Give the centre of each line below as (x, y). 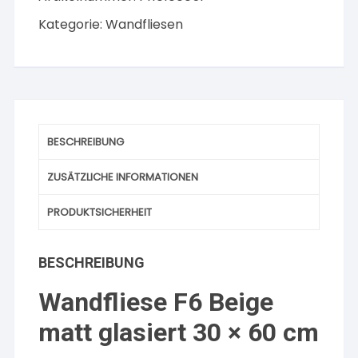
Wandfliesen (145, 24)
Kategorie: (72, 24)
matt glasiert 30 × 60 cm (179, 332)
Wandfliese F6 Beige (156, 302)
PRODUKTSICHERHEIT (100, 212)
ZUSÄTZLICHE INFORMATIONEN (123, 177)
